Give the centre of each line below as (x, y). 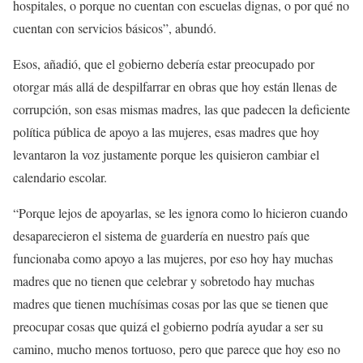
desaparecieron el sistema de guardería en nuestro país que (161, 236)
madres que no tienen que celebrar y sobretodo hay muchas (164, 281)
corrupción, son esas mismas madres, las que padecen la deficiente (181, 109)
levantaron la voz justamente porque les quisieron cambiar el (166, 155)
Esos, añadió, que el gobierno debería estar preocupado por (164, 64)
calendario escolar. (60, 177)
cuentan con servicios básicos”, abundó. (115, 28)
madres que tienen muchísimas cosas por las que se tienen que (171, 304)
